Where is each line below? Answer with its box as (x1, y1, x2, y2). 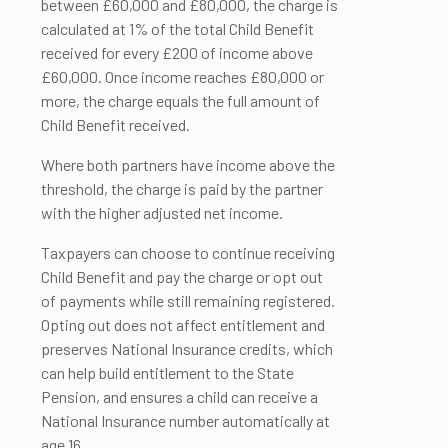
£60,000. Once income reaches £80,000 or (41, 67, 324, 86)
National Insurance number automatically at (41, 411, 330, 430)
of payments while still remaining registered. (41, 291, 335, 310)
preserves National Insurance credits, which (41, 339, 333, 358)
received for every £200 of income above (41, 43, 313, 62)
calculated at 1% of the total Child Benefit (41, 19, 314, 38)
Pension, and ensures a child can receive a (41, 387, 318, 406)
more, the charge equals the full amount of (41, 91, 320, 110)
